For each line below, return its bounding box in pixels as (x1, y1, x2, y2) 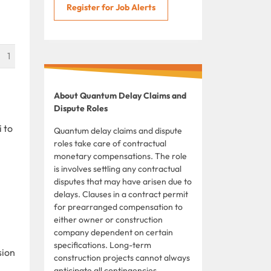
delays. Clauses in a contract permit (54, 188, 188, 200)
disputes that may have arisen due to (54, 175, 192, 187)
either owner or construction (54, 214, 163, 225)
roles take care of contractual (54, 137, 166, 149)
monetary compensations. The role (54, 150, 187, 162)
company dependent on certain (54, 226, 173, 238)
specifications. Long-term (54, 239, 151, 250)
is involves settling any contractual (54, 163, 181, 174)
